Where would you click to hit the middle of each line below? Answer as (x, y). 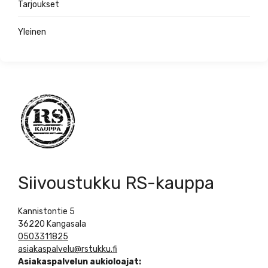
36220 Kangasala (52, 224)
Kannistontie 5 (46, 211)
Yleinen (32, 32)
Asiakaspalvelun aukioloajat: (80, 262)
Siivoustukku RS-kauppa (116, 183)
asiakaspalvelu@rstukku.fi (68, 249)
